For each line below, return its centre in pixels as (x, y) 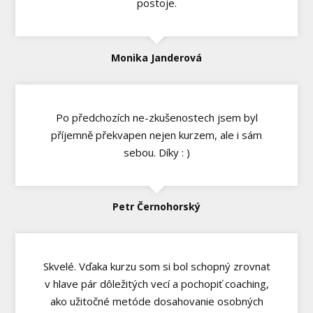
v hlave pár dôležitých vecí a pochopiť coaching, (156, 284)
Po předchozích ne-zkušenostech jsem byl (156, 117)
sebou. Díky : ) (156, 152)
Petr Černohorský (156, 207)
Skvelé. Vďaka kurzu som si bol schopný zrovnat (156, 267)
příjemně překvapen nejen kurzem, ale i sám (156, 134)
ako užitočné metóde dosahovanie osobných (156, 301)
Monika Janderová (156, 57)
